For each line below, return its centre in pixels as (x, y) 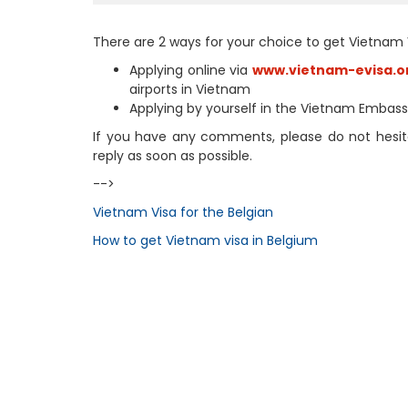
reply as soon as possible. (173, 156)
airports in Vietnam (190, 89)
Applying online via (191, 70)
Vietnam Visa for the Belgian (183, 212)
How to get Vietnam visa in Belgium (205, 240)
